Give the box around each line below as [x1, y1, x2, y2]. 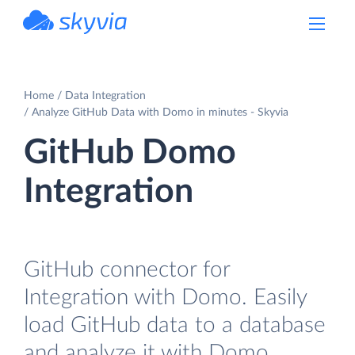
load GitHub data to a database [24, 313, 326, 337]
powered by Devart [58, 35, 128, 43]
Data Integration [65, 90, 146, 101]
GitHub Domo [24, 136, 236, 170]
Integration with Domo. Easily [24, 285, 307, 309]
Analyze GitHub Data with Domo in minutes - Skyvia [32, 106, 288, 118]
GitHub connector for [24, 258, 230, 281]
